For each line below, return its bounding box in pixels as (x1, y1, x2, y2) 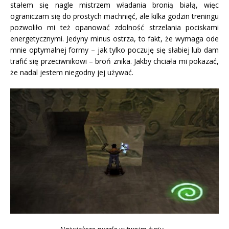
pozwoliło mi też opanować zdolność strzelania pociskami (10, 22, 219, 33)
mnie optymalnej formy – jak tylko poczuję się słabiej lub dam (10, 45, 219, 55)
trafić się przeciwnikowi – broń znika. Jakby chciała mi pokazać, (10, 56, 219, 66)
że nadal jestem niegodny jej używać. (10, 67, 133, 78)
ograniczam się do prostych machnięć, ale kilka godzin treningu (10, 11, 219, 21)
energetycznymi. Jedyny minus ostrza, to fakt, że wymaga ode (10, 34, 219, 44)
